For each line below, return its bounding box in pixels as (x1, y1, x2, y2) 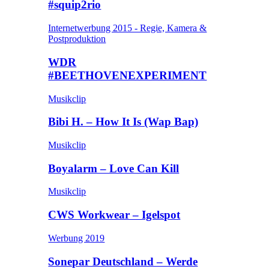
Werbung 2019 (48, 232, 105, 243)
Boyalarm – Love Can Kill (48, 162, 180, 175)
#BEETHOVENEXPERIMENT (48, 68, 207, 82)
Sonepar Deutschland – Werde (48, 255, 198, 268)
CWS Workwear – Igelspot (48, 208, 181, 222)
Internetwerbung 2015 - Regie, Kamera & (48, 23, 207, 34)
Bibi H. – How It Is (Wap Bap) (48, 115, 199, 128)
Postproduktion (48, 34, 106, 44)
